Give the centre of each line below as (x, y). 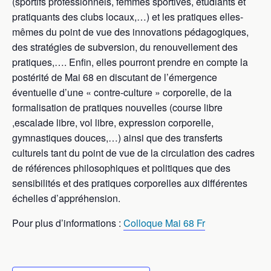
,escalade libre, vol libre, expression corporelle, (113, 122)
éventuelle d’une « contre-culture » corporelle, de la (122, 92)
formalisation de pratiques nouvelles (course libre (117, 107)
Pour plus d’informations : (68, 223)
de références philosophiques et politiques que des (121, 168)
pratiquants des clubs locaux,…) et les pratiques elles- (128, 17)
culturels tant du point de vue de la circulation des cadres (133, 153)
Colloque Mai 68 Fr (164, 223)
